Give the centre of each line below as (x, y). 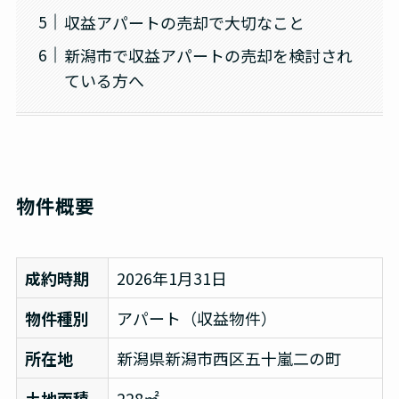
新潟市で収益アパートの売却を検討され (208, 55)
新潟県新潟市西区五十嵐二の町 (228, 358)
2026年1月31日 (171, 278)
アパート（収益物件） (196, 318)
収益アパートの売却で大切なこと (184, 22)
